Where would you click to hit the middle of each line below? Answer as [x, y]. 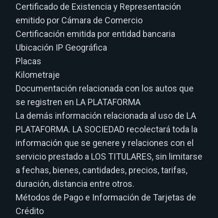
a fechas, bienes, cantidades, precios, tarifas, [101, 170]
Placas [28, 61]
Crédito [30, 211]
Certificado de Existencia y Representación [98, 7]
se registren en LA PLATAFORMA [78, 102]
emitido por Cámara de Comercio [79, 20]
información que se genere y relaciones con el [105, 143]
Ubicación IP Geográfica [61, 47]
